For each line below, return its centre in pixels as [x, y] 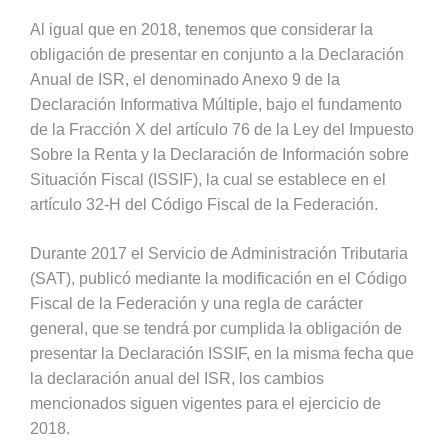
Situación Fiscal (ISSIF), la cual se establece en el [208, 179]
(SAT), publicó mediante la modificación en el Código [218, 278]
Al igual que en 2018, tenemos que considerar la [201, 29]
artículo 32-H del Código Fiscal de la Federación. [204, 204]
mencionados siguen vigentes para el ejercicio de [205, 403]
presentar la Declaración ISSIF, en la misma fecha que [222, 353]
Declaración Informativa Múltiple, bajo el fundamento [216, 104]
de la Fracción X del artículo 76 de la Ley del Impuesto [222, 129]
